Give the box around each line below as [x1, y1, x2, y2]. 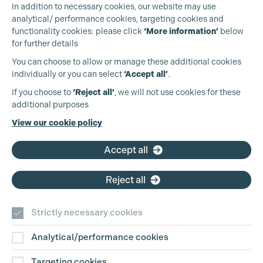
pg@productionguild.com [49, 127, 148, 137]
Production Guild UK [21, 80, 109, 92]
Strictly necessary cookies [31, 207, 143, 218]
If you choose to [12, 87, 73, 97]
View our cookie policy [12, 118, 102, 128]
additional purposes [12, 100, 89, 109]
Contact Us [21, 245, 83, 258]
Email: [21, 126, 48, 137]
